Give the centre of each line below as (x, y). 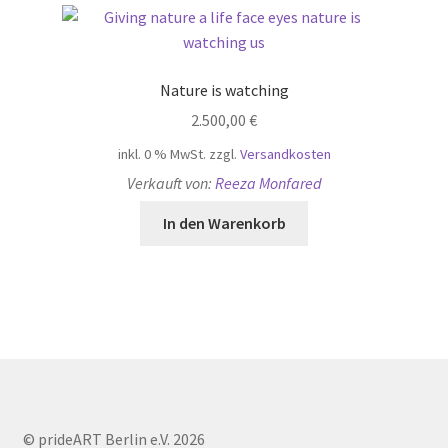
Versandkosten (285, 154)
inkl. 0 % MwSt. (161, 154)
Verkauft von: (170, 183)
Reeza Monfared (268, 183)
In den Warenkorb (224, 223)
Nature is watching (224, 89)
